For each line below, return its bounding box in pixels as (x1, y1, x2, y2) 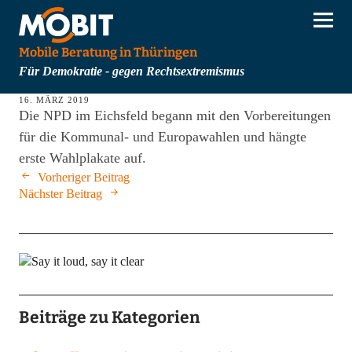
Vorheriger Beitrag (37, 170, 130, 185)
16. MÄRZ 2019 (18, 95, 90, 105)
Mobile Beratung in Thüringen (18, 45, 197, 60)
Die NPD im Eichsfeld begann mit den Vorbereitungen (18, 108, 331, 124)
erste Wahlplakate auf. (18, 150, 146, 167)
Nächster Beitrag (18, 187, 102, 201)
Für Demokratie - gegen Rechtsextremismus (18, 64, 244, 79)
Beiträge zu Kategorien (18, 307, 200, 328)
